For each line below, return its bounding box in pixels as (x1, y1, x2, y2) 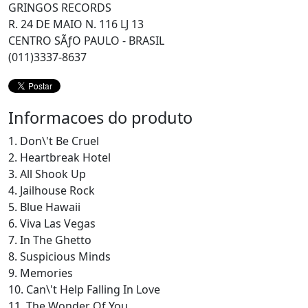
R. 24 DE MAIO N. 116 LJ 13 (8, 16, 144, 32)
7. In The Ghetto (8, 232, 91, 247)
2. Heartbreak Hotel (8, 150, 111, 165)
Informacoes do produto (8, 107, 192, 129)
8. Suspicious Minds (8, 249, 111, 264)
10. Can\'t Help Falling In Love (8, 282, 160, 297)
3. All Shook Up (8, 166, 86, 181)
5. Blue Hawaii (8, 199, 80, 214)
